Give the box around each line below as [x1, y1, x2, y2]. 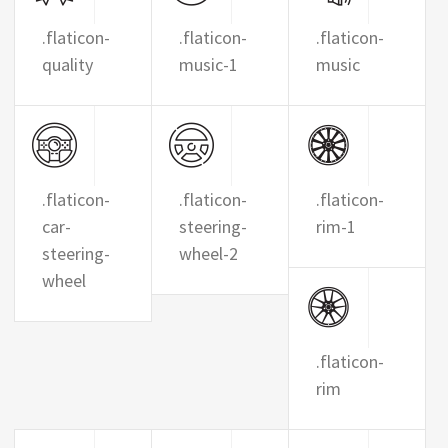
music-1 [178, 53, 238, 76]
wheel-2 [178, 242, 238, 265]
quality [42, 53, 93, 76]
